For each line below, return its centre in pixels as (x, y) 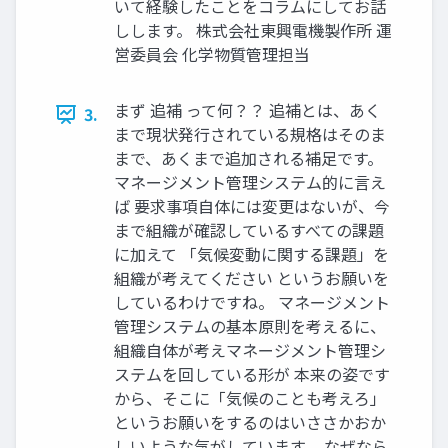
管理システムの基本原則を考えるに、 (250, 326)
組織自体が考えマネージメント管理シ (250, 350)
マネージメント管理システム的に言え (250, 182)
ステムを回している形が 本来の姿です (252, 374)
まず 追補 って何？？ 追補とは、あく (247, 110)
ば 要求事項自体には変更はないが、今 (252, 206)
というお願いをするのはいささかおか (250, 422)
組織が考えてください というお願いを (251, 278)
